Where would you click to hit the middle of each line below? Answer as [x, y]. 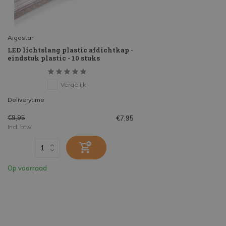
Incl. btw [19, 127]
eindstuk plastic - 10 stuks [54, 58]
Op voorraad [27, 168]
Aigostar [20, 38]
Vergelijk [73, 85]
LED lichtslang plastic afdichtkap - [70, 50]
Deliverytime [26, 100]
